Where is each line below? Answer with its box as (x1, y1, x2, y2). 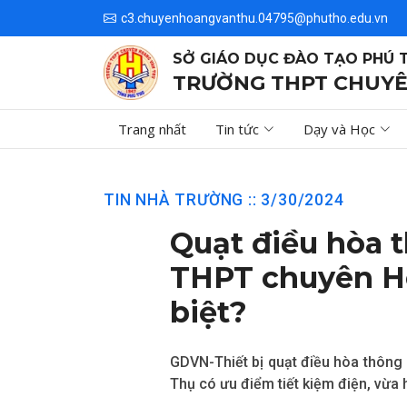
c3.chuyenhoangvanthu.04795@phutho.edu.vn (121, 11, 388, 25)
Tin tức (215, 120, 259, 138)
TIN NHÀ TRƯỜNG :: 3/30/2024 (104, 190, 344, 209)
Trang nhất (118, 120, 186, 138)
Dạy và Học (303, 120, 375, 138)
